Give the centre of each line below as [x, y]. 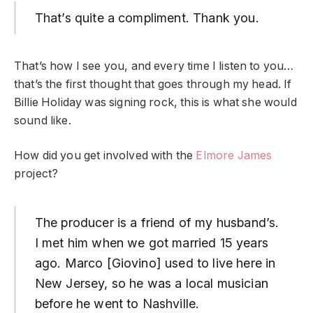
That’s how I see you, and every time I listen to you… [154, 66]
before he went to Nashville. [117, 303]
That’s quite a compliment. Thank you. [147, 17]
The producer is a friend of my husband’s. [157, 222]
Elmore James [234, 156]
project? [36, 174]
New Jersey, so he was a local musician [151, 283]
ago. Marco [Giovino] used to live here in [155, 263]
